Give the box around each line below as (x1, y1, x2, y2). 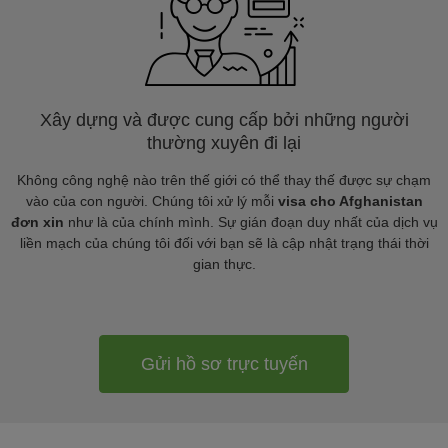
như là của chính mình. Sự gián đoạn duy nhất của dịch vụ (63, 214, 438, 230)
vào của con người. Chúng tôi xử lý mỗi (25, 193, 278, 209)
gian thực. (192, 256, 256, 272)
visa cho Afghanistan (277, 193, 423, 209)
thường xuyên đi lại (147, 133, 301, 153)
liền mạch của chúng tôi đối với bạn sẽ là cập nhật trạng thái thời (19, 235, 429, 251)
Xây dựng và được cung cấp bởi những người (39, 110, 409, 130)
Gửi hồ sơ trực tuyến (140, 353, 308, 374)
